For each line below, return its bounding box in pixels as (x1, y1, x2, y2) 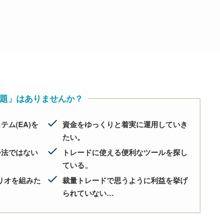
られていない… (62, 188, 114, 199)
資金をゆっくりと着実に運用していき (62, 119, 188, 130)
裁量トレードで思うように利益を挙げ (62, 175, 188, 186)
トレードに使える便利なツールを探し (62, 147, 188, 158)
